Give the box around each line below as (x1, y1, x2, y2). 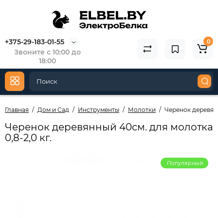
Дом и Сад (37, 106, 69, 113)
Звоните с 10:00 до (14, 48, 81, 56)
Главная (5, 106, 29, 113)
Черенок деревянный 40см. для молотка (5, 121, 213, 133)
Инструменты (78, 106, 119, 113)
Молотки (128, 106, 156, 113)
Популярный (167, 160, 203, 166)
